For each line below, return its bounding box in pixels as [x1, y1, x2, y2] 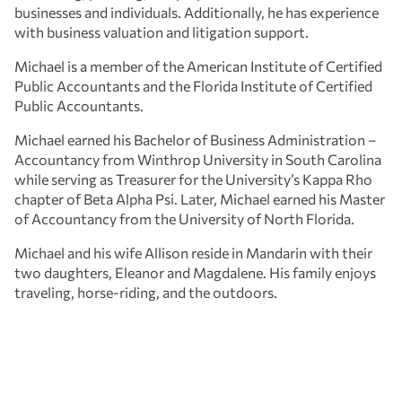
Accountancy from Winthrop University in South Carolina [14, 151, 381, 169]
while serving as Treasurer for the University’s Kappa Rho [14, 170, 372, 188]
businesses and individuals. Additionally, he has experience [14, 4, 379, 22]
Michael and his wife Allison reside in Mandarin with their [14, 244, 372, 262]
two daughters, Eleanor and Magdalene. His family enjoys [14, 264, 376, 282]
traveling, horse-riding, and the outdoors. [14, 284, 277, 301]
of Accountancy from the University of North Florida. [14, 210, 354, 228]
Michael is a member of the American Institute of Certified [14, 57, 382, 75]
